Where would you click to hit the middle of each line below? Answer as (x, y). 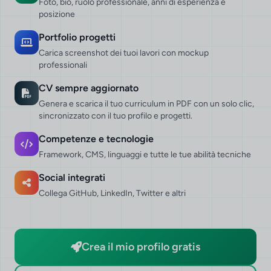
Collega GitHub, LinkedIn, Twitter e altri (112, 193)
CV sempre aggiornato (89, 88)
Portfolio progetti (77, 37)
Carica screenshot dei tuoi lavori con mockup (124, 53)
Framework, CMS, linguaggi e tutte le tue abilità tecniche (145, 154)
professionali (63, 65)
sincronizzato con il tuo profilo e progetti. (116, 116)
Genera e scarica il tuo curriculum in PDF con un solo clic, (146, 103)
